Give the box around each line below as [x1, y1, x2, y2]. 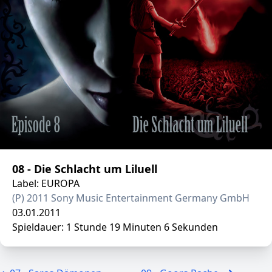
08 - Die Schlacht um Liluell [12, 161, 157, 176]
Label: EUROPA [12, 177, 80, 190]
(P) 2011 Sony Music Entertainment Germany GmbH [12, 191, 250, 205]
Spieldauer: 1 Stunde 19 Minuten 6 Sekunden [12, 220, 218, 234]
